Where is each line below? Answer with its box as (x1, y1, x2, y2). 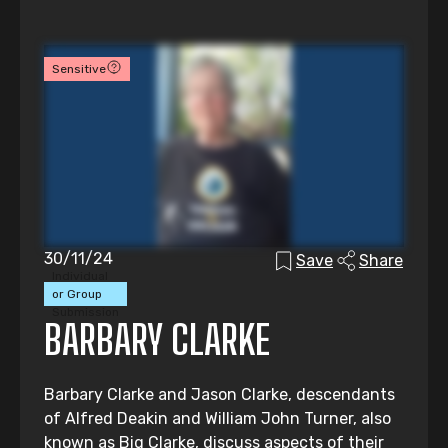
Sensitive (52, 62, 106, 76)
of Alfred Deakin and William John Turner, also (44, 409, 391, 429)
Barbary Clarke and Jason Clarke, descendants (44, 385, 395, 405)
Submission (52, 305, 119, 320)
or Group (52, 287, 102, 302)
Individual (52, 269, 108, 284)
